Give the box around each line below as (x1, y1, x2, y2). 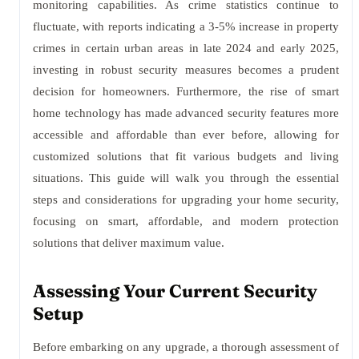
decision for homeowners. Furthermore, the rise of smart (33, 85, 339, 98)
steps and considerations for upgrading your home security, (33, 193, 339, 206)
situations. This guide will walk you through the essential (33, 171, 339, 184)
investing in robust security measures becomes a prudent (33, 63, 339, 76)
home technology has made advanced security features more (33, 107, 339, 119)
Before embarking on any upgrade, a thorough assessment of (33, 341, 339, 353)
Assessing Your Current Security (33, 280, 317, 302)
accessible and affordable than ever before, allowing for (33, 128, 339, 141)
